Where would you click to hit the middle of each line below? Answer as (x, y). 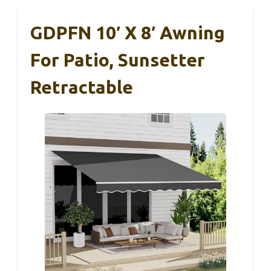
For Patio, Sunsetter (118, 60)
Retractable (82, 87)
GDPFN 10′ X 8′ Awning (128, 33)
